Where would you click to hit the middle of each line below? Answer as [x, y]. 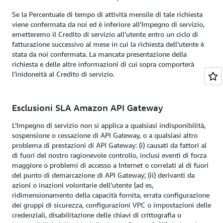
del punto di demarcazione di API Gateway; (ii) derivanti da [103, 175]
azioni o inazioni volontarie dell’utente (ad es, [83, 185]
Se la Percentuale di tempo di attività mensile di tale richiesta [107, 14]
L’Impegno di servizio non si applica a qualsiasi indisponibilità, [109, 125]
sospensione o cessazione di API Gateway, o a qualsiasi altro [105, 135]
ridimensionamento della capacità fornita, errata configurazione [111, 195]
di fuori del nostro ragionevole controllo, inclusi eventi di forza [109, 155]
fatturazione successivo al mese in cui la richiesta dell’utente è [108, 44]
